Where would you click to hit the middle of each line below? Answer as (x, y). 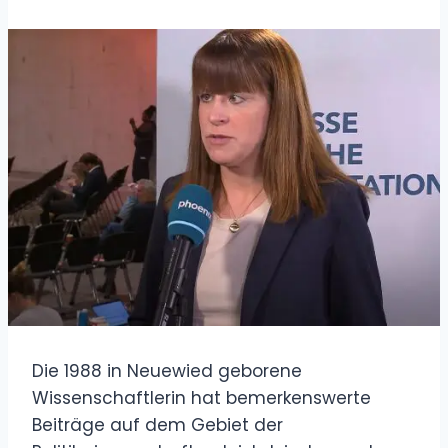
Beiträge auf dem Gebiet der (157, 424)
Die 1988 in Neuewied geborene (167, 370)
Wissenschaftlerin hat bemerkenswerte (201, 397)
